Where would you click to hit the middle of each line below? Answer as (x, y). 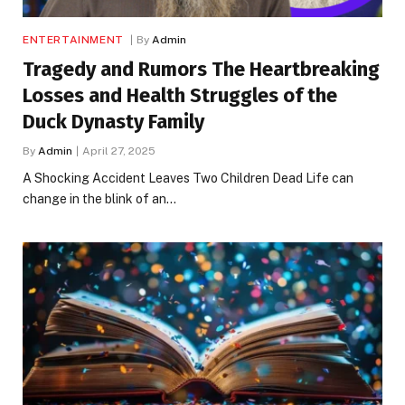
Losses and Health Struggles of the (180, 95)
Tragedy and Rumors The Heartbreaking (201, 69)
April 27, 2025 (119, 151)
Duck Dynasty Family (113, 121)
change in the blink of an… (99, 198)
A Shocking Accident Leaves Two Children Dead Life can (188, 178)
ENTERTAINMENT (73, 39)
